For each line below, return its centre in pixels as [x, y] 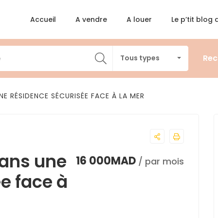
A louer [139, 19]
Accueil [43, 19]
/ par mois [161, 161]
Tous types [140, 58]
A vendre [91, 19]
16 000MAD [106, 161]
